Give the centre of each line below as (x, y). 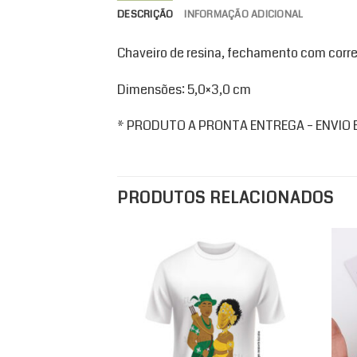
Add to (285, 300)
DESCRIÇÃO (145, 14)
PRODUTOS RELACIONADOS (226, 198)
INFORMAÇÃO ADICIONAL (244, 14)
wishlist (285, 311)
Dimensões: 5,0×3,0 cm (184, 89)
